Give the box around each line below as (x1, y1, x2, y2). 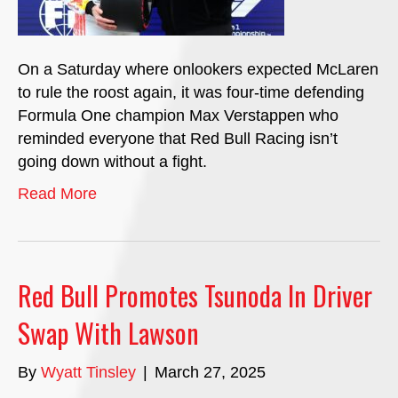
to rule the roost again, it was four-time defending (18, 84, 364, 101)
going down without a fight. (18, 153, 207, 171)
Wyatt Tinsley (41, 363, 136, 381)
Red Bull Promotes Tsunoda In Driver (18, 275, 372, 315)
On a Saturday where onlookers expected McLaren (18, 60, 378, 78)
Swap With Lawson (18, 313, 199, 353)
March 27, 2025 (155, 363, 266, 381)
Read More (18, 185, 97, 203)
